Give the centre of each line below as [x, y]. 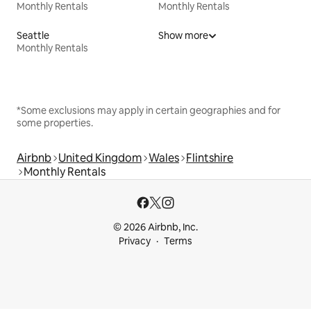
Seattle [33, 36]
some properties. [55, 123]
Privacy [135, 241]
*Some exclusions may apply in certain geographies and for [149, 111]
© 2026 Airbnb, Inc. [155, 227]
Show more [183, 36]
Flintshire [210, 158]
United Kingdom [100, 158]
